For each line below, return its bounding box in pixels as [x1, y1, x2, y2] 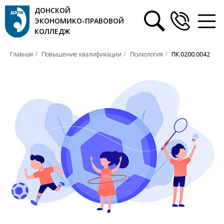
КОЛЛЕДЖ [24, 18, 50, 26]
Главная [10, 50, 33, 58]
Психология [130, 50, 163, 58]
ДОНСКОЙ [24, 3, 50, 11]
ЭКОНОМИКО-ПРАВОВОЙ [24, 11, 88, 18]
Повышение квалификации [41, 50, 121, 58]
